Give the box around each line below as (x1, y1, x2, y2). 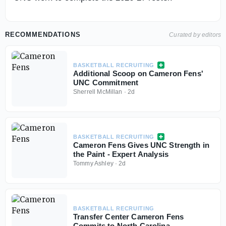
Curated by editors (169, 31, 221, 38)
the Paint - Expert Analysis (73, 150, 169, 158)
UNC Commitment (73, 78, 139, 87)
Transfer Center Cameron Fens (73, 212, 184, 221)
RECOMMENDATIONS (5, 31, 81, 38)
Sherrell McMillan (73, 88, 123, 95)
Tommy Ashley (73, 160, 114, 167)
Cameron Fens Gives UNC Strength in (73, 141, 210, 149)
